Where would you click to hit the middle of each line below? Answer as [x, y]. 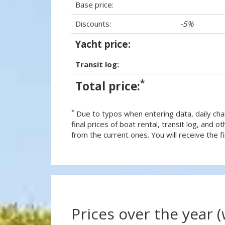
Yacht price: [103, 44]
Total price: [108, 86]
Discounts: [93, 24]
